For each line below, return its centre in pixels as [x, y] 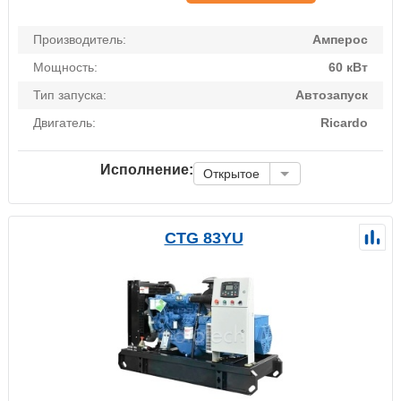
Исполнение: [147, 169]
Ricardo [344, 122]
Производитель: [80, 39]
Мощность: [65, 67]
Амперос [340, 39]
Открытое [231, 173]
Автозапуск [332, 94]
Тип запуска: [70, 94]
